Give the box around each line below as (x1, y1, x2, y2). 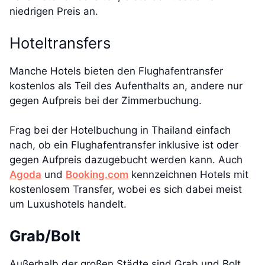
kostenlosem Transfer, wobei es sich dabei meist (9, 183, 242, 196)
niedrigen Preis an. (9, 5, 98, 18)
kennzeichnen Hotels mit (128, 169, 248, 181)
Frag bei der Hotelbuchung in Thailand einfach (9, 124, 231, 137)
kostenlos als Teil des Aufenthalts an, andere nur (9, 79, 243, 92)
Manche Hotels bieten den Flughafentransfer (9, 64, 223, 77)
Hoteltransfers (9, 33, 111, 52)
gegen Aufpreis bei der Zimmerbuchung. (9, 94, 202, 106)
